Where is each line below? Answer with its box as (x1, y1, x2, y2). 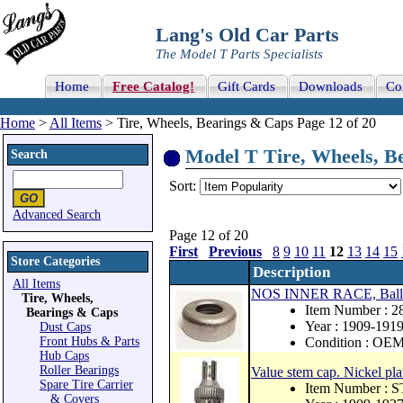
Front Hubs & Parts (40, 335, 139, 348)
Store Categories (11, 255, 100, 268)
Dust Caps (40, 320, 91, 334)
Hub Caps (40, 349, 89, 363)
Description (253, 264, 330, 281)
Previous (209, 244, 262, 259)
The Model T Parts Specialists (156, 47, 323, 61)
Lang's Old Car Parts (156, 23, 339, 46)
